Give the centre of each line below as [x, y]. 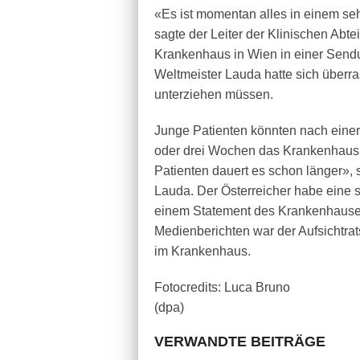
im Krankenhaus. [202, 251]
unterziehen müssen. [214, 94]
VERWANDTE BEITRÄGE [240, 342]
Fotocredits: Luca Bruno [222, 287]
